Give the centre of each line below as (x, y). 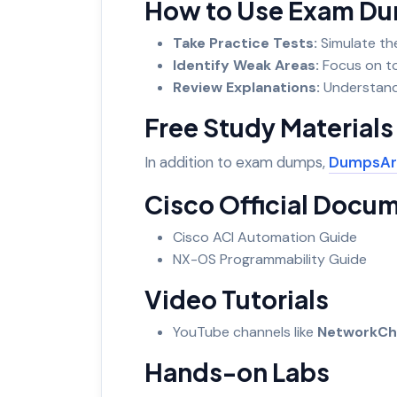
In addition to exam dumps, (237, 162)
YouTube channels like (245, 331)
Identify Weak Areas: (248, 65)
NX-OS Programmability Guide (273, 259)
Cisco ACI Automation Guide (269, 237)
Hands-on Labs (239, 371)
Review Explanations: (246, 87)
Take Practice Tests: (245, 43)
